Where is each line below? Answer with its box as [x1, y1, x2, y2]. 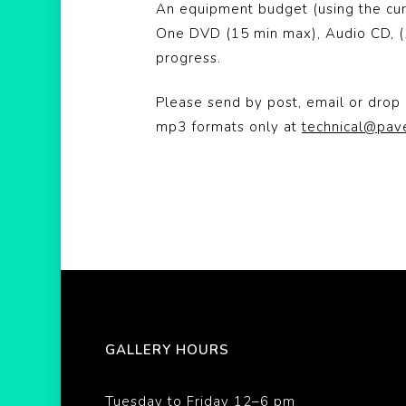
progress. [156, 48, 221, 67]
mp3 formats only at [156, 118, 302, 136]
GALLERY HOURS [104, 341, 229, 359]
